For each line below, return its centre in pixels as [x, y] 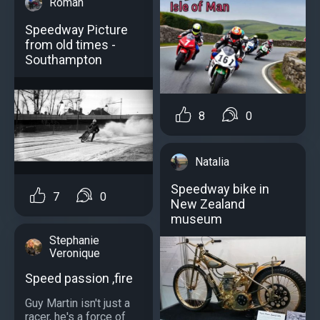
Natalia [212, 161]
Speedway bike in [220, 189]
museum [196, 219]
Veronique [75, 253]
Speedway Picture [76, 29]
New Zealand [208, 204]
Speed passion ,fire [79, 278]
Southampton [64, 59]
